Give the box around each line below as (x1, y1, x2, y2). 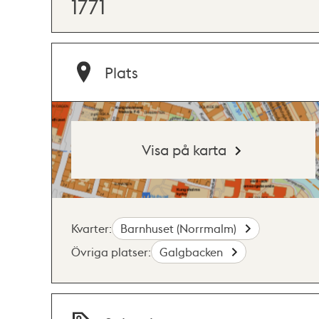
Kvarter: (71, 220, 112, 236)
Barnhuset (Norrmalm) (120, 220, 240, 236)
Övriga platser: (71, 244, 151, 259)
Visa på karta (142, 140, 227, 159)
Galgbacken (159, 244, 226, 259)
